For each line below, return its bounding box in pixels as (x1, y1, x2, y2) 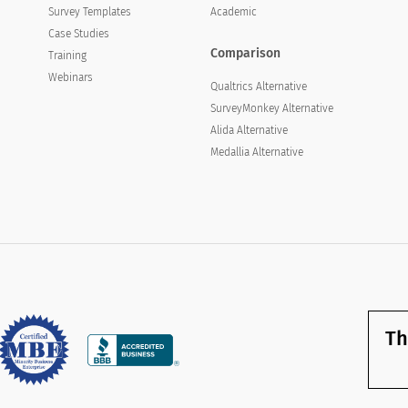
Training (47, 49, 87, 62)
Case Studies (47, 27, 109, 40)
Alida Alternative (210, 123, 289, 137)
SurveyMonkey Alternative (210, 101, 334, 115)
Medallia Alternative (210, 145, 304, 158)
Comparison (210, 46, 281, 61)
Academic (210, 5, 258, 18)
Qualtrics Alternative (210, 79, 308, 93)
